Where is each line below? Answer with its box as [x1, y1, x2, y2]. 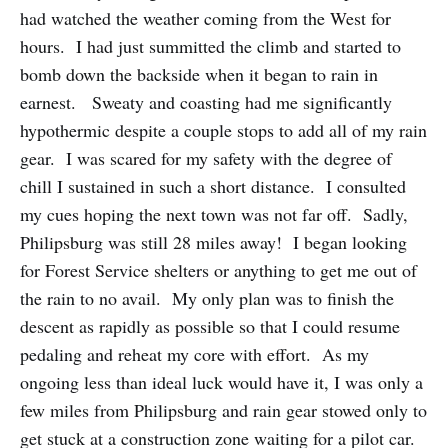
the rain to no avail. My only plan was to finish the [20, 285, 394, 310]
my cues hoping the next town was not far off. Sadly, [20, 201, 408, 226]
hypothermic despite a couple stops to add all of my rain [20, 117, 427, 142]
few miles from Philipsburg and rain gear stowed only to [20, 397, 427, 422]
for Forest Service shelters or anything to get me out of [20, 257, 417, 282]
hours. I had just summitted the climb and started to [20, 33, 401, 58]
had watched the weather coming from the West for [20, 5, 391, 30]
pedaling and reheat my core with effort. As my [20, 341, 369, 366]
